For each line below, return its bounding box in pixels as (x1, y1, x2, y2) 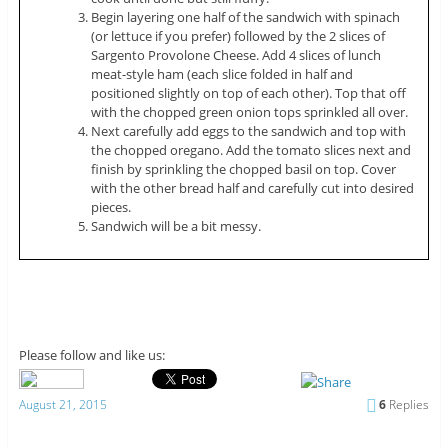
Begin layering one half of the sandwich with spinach (91, 7, 401, 26)
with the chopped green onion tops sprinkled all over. (91, 102, 409, 121)
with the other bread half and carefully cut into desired (91, 178, 415, 197)
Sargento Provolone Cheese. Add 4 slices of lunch (91, 45, 382, 64)
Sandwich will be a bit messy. (91, 216, 262, 235)
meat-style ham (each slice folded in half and (91, 64, 354, 83)
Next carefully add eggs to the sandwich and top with (91, 121, 407, 140)
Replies (386, 395, 430, 413)
